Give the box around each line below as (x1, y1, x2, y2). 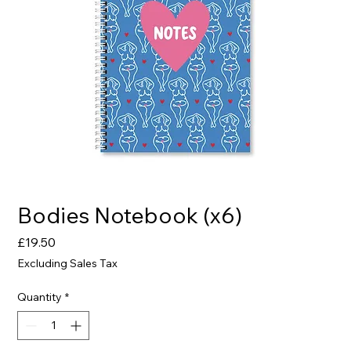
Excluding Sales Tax (17, 255, 118, 270)
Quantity (17, 289, 63, 304)
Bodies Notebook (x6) (17, 201, 243, 229)
